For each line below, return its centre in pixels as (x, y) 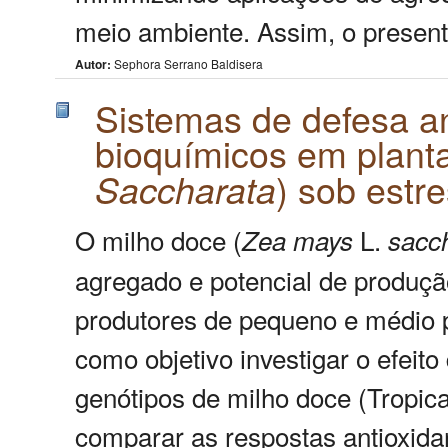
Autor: (93, 64)
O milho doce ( (158, 239)
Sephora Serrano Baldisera (187, 64)
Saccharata (185, 188)
